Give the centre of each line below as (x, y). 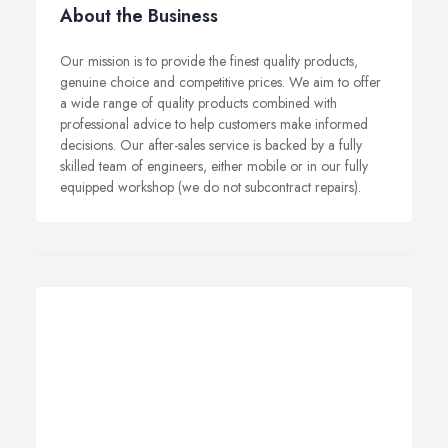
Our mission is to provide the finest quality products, (209, 61)
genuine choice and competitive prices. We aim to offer (220, 82)
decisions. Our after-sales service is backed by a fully (211, 145)
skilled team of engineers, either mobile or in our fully (214, 166)
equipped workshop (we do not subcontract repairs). (210, 187)
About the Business (139, 16)
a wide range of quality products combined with (198, 103)
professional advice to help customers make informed (214, 124)
